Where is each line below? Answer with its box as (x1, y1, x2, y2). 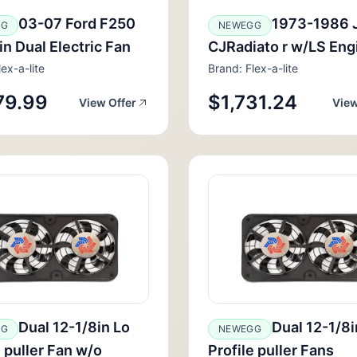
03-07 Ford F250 (18, 15, 135, 32)
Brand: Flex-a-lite (208, 61, 298, 75)
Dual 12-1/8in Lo (18, 319, 130, 335)
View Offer (79, 96, 136, 109)
